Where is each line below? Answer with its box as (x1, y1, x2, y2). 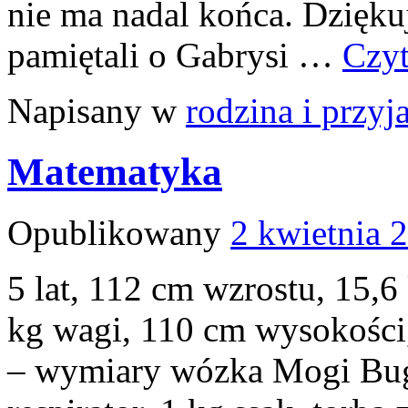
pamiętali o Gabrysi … (7, 35, 342, 75)
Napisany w (7, 90, 177, 130)
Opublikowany (7, 212, 221, 252)
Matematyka (7, 149, 222, 193)
